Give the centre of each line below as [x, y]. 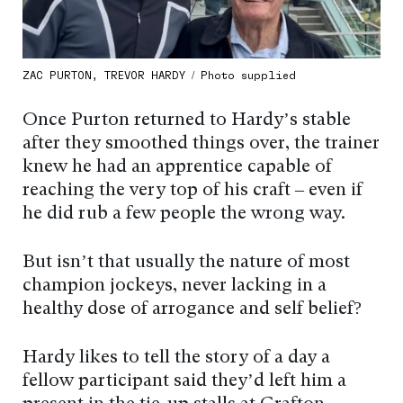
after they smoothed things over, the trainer [201, 144]
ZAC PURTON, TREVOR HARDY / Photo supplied [159, 76]
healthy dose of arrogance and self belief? [192, 310]
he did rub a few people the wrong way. [184, 215]
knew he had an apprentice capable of [177, 168]
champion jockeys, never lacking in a [175, 287]
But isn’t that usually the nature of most [186, 263]
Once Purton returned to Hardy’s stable [187, 121]
